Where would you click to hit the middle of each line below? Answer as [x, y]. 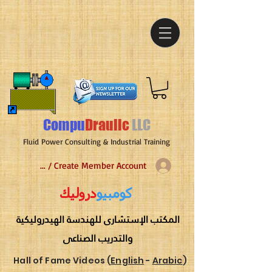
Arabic [167, 261]
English [127, 261]
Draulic [107, 125]
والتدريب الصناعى [98, 239]
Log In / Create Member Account [84, 166]
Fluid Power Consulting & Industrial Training [97, 142]
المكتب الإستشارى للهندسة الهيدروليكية [98, 220]
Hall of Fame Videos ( [62, 261]
